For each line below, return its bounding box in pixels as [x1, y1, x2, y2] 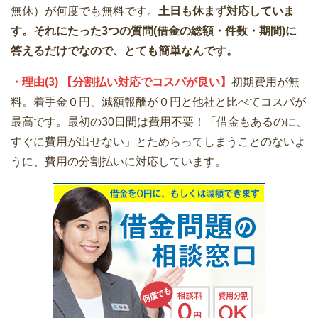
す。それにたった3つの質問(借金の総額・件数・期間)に [11, 25, 297, 38]
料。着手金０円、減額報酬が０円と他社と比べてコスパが [11, 96, 306, 109]
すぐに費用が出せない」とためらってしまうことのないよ [11, 136, 306, 148]
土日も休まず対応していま [158, 5, 295, 18]
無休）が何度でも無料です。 [11, 5, 158, 18]
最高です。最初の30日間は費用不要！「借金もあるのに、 [11, 116, 307, 128]
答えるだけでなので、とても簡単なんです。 [11, 45, 238, 57]
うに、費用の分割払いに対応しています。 [11, 155, 226, 168]
